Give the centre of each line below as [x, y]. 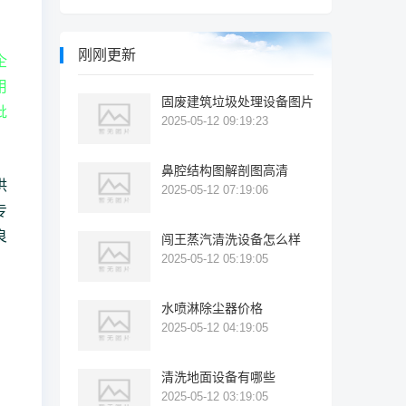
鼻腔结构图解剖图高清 [225, 170]
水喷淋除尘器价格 [212, 308]
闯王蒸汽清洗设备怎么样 [231, 239]
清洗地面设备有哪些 [218, 377]
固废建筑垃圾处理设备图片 [237, 101]
